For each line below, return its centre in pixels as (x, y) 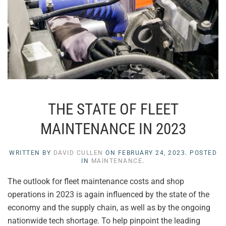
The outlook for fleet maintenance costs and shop (96, 181)
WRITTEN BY (31, 153)
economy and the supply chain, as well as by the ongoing (109, 207)
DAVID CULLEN (78, 153)
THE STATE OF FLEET (113, 109)
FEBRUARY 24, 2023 (151, 153)
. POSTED (201, 153)
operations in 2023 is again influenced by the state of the (108, 194)
